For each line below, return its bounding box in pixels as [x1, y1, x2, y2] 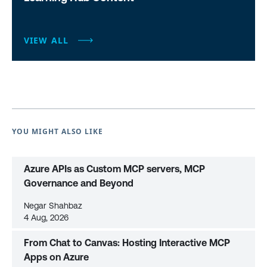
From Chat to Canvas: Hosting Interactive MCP [24, 237, 230, 249]
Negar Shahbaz [24, 201, 82, 211]
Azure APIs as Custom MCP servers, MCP [24, 163, 205, 175]
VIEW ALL [24, 35, 69, 46]
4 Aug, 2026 [24, 213, 69, 223]
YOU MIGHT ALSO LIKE [12, 126, 104, 137]
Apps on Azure [24, 252, 89, 263]
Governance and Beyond [24, 178, 133, 189]
